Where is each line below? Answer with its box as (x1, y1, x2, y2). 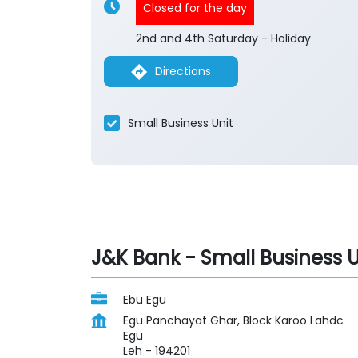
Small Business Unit (128, 114, 233, 131)
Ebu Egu (123, 292, 166, 308)
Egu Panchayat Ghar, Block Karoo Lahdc (123, 312, 344, 329)
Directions (155, 63, 211, 80)
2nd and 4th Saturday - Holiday (136, 30, 311, 47)
